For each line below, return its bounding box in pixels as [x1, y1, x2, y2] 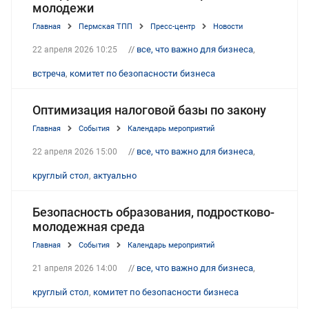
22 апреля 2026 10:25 [32, 44, 117, 54]
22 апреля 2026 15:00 [32, 146, 117, 157]
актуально [93, 170, 137, 181]
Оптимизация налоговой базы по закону [32, 102, 266, 117]
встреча [32, 68, 66, 79]
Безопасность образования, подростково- [32, 204, 275, 219]
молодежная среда [32, 219, 145, 234]
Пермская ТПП [79, 21, 132, 31]
